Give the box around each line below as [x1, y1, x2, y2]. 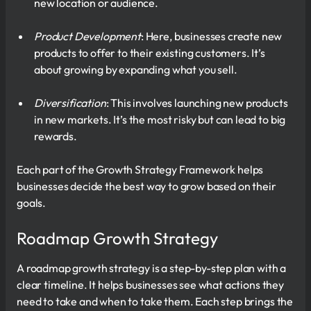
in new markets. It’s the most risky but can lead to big [34, 112, 286, 127]
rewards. [34, 129, 77, 144]
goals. [17, 196, 47, 210]
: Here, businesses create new [140, 29, 283, 44]
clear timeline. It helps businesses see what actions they [17, 278, 284, 292]
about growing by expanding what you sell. [34, 62, 237, 77]
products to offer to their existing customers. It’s [34, 46, 265, 60]
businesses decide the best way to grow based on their [17, 179, 276, 194]
